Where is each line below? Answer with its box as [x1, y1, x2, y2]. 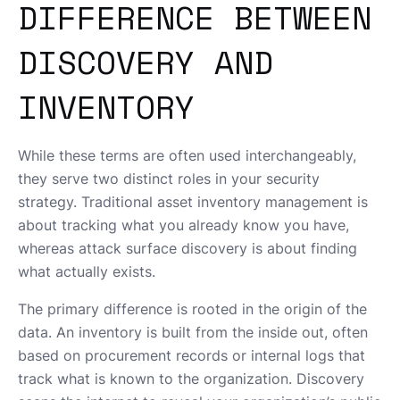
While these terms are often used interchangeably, [18, 146, 356, 164]
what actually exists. [18, 262, 155, 280]
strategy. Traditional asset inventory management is [18, 192, 368, 211]
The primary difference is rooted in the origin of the [18, 299, 367, 318]
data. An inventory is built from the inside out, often [18, 322, 368, 341]
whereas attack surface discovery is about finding [18, 238, 357, 257]
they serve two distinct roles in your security [18, 169, 320, 187]
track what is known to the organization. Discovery [18, 369, 364, 387]
